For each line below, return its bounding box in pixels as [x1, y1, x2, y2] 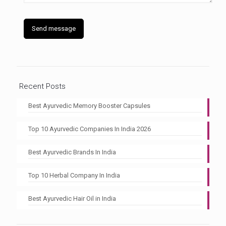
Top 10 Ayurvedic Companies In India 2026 [28, 125, 151, 133]
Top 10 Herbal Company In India [28, 172, 120, 180]
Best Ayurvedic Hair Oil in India [28, 195, 116, 203]
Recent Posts [19, 82, 66, 91]
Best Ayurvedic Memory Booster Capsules [28, 102, 150, 110]
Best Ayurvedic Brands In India [28, 148, 116, 156]
